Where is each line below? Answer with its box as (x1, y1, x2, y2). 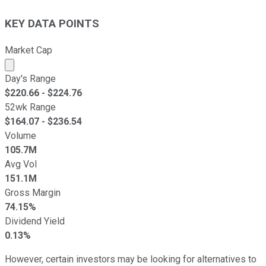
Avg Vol (5, 158, 37, 170)
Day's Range (5, 72, 56, 84)
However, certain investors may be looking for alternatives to (5, 253, 256, 265)
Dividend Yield (5, 215, 65, 227)
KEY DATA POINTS (5, 17, 99, 31)
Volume (5, 129, 36, 141)
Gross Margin (5, 186, 61, 198)
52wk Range (5, 101, 56, 113)
